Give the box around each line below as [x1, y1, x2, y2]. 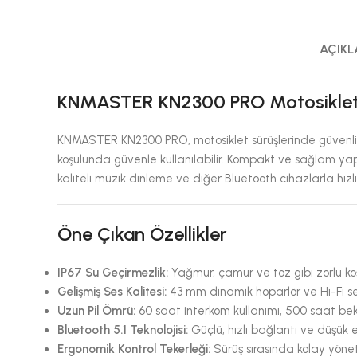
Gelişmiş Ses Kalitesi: [57, 284, 167, 299]
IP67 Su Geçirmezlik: [57, 265, 169, 280]
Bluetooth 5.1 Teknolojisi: [57, 323, 189, 337]
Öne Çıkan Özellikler [57, 222, 228, 245]
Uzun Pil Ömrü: [57, 304, 136, 318]
